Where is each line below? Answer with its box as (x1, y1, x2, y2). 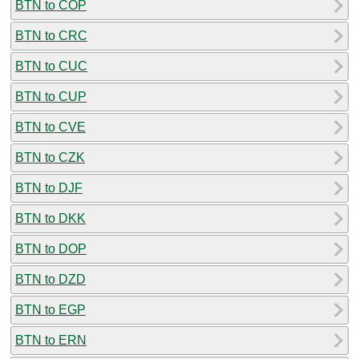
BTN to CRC (15, 28, 87, 42)
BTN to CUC (15, 58, 87, 73)
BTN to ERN (15, 333, 87, 347)
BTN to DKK (15, 211, 86, 225)
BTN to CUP (15, 89, 87, 103)
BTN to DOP (15, 241, 87, 256)
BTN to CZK (15, 150, 85, 164)
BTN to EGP (15, 302, 86, 317)
